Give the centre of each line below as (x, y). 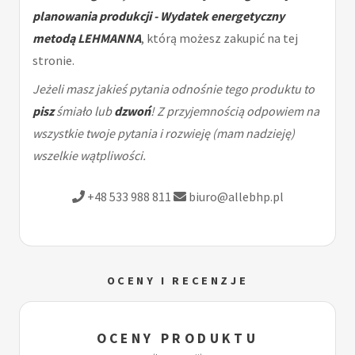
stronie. (53, 60)
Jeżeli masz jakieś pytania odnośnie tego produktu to (174, 88)
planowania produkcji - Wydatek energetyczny (158, 15)
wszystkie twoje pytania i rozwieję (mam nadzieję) (164, 133)
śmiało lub (84, 111)
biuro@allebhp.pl (235, 196)
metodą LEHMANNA (87, 38)
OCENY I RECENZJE (177, 280)
